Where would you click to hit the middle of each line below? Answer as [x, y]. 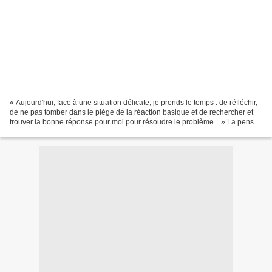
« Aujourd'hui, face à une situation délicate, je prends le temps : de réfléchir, [134, 102]
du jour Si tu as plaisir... [48, 131]
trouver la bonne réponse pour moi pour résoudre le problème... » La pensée [136, 122]
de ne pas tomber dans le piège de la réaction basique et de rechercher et [131, 112]
